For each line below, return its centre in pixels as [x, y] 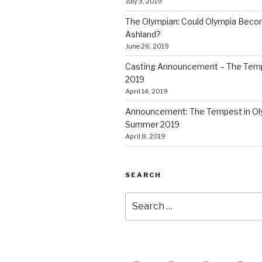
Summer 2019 [152, 124]
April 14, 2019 [146, 91]
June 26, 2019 [147, 46]
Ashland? [143, 34]
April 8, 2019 [145, 136]
